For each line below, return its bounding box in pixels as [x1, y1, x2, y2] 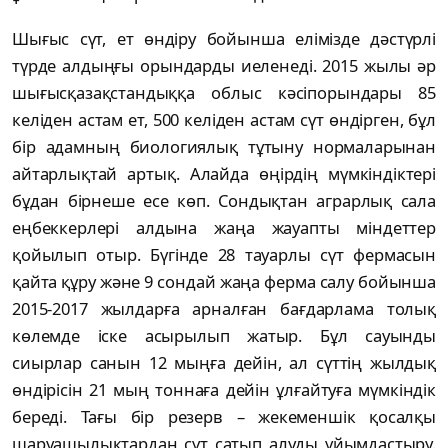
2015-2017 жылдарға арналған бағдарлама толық [12, 296, 436, 320]
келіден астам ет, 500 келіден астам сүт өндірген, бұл [12, 107, 436, 131]
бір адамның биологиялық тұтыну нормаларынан [12, 134, 436, 158]
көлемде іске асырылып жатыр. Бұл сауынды [12, 323, 436, 347]
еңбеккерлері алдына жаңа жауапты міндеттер [12, 215, 436, 239]
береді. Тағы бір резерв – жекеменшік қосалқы [12, 404, 436, 428]
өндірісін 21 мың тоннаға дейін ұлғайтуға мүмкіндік [12, 377, 436, 401]
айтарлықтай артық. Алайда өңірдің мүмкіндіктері [12, 161, 436, 185]
